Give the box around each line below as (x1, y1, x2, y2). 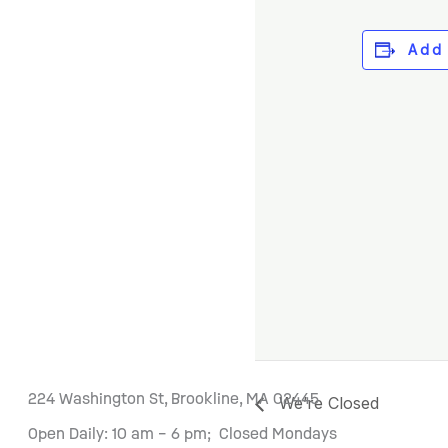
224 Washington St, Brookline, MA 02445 (28, 388, 319, 409)
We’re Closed (274, 393, 380, 413)
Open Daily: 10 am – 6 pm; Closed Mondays (28, 423, 337, 444)
